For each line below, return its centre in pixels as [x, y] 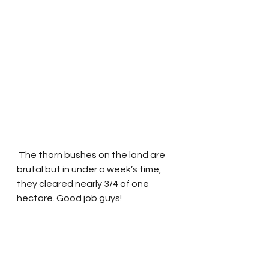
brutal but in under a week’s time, [90, 169]
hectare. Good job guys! [69, 198]
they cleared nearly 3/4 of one [84, 184]
